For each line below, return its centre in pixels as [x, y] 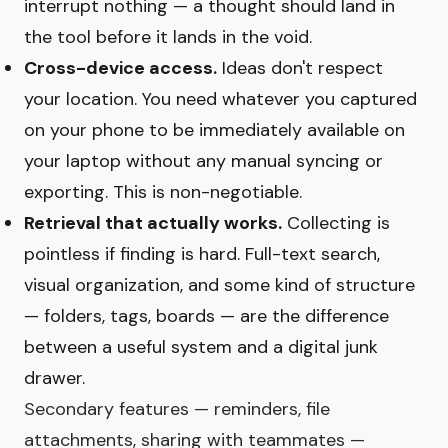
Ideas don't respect [300, 67]
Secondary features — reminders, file [177, 408]
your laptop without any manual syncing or [203, 160]
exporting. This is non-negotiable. [163, 191]
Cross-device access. [120, 67]
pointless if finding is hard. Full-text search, [202, 253]
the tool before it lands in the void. [168, 36]
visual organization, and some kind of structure [219, 284]
